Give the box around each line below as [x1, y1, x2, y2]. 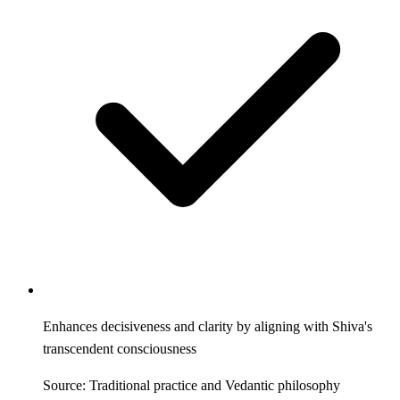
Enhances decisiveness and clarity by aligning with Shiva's [43, 318, 372, 334]
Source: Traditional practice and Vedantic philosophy [43, 377, 340, 393]
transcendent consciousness [43, 340, 196, 356]
